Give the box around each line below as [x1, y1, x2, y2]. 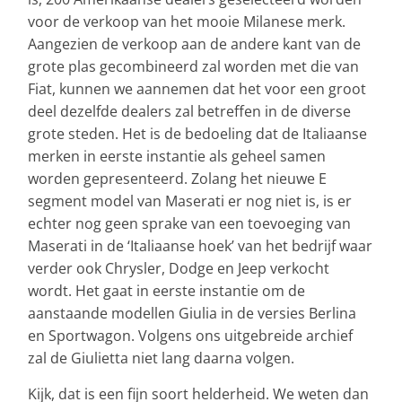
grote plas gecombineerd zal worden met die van [28, 56, 359, 76]
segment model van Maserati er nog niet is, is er [28, 190, 352, 211]
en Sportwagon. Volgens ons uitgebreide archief [28, 325, 353, 345]
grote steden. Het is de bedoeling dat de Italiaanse [28, 123, 367, 144]
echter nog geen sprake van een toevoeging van [28, 213, 351, 233]
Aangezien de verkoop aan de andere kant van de [28, 33, 361, 54]
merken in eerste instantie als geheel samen [28, 145, 326, 166]
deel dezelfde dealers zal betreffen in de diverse [28, 100, 351, 121]
